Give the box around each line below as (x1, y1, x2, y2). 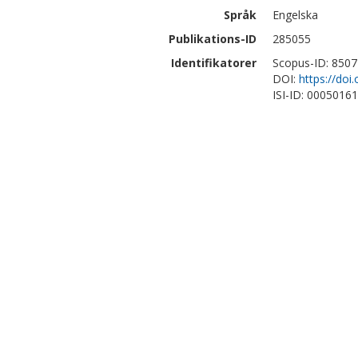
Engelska (272, 7, 318, 22)
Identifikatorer (171, 55, 257, 70)
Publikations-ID (169, 31, 257, 46)
